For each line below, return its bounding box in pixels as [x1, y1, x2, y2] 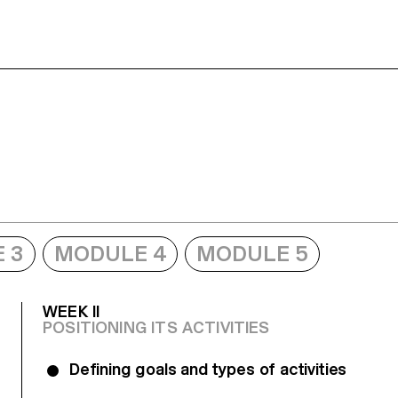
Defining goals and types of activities [69, 359, 347, 378]
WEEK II [43, 301, 100, 321]
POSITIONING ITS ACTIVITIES [43, 317, 270, 337]
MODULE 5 [196, 240, 308, 267]
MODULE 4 [54, 240, 166, 267]
